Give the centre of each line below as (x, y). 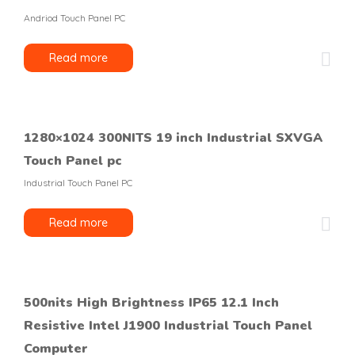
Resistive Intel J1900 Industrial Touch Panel (168, 326)
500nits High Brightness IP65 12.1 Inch (151, 303)
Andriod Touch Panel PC (74, 18)
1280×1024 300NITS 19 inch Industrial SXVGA (173, 138)
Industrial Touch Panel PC (78, 183)
